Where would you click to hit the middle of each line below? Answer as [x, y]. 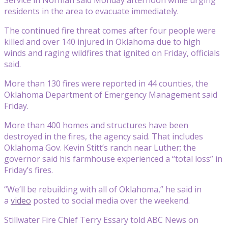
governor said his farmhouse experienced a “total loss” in [113, 159]
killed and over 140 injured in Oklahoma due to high [102, 41]
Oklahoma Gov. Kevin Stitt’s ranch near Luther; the [100, 147]
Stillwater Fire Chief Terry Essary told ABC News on [101, 220]
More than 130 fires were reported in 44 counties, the [106, 83]
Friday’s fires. [28, 170]
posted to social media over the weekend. [110, 200]
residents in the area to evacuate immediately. [91, 11]
